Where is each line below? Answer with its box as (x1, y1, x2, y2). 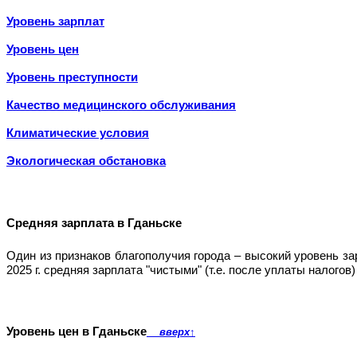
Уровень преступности (6, 71, 138, 84)
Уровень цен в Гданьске (6, 325, 147, 339)
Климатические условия (6, 127, 149, 140)
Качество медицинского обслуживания (6, 99, 236, 112)
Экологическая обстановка (6, 155, 166, 168)
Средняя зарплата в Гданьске (6, 217, 182, 230)
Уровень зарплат (6, 15, 104, 29)
